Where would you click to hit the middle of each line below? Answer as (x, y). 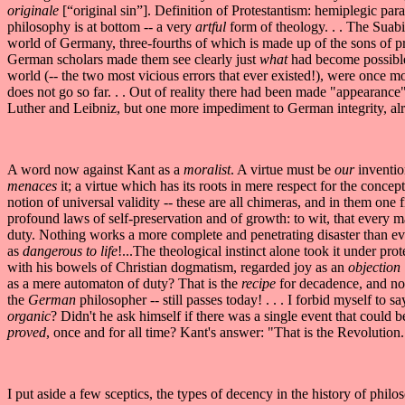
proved (27, 332)
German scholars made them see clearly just (133, 59)
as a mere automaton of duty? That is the (122, 283)
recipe (259, 283)
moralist (205, 169)
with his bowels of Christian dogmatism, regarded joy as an (178, 267)
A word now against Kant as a (94, 169)
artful (212, 26)
